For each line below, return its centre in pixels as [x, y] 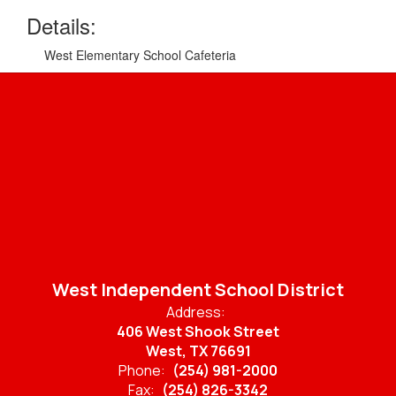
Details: [61, 25]
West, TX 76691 [198, 351]
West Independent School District [198, 289]
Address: [196, 312]
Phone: [142, 370]
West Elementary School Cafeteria [140, 55]
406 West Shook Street [198, 331]
